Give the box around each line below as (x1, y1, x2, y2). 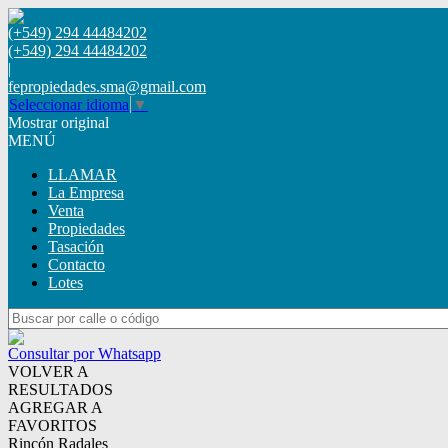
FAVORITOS (8, 417, 97, 434)
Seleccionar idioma (9, 96, 129, 113)
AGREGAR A (8, 399, 103, 416)
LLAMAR (48, 166, 117, 183)
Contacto (48, 256, 105, 273)
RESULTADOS (8, 381, 113, 398)
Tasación (48, 238, 104, 255)
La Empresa (48, 184, 124, 201)
